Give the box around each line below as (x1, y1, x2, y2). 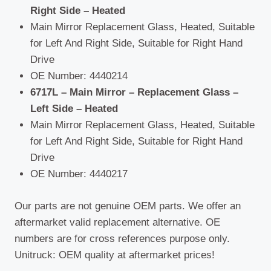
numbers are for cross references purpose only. (15, 232, 230, 244)
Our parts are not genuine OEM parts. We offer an (15, 200, 241, 212)
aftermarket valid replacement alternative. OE (15, 216, 220, 228)
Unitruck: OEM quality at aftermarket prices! (15, 249, 215, 261)
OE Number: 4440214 (30, 70, 128, 82)
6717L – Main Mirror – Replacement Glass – (30, 87, 238, 99)
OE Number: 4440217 (30, 168, 128, 180)
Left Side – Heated (30, 103, 118, 115)
